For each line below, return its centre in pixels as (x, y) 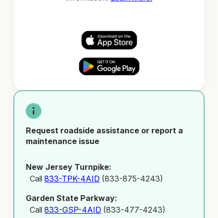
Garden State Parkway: (72, 198)
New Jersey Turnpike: (69, 167)
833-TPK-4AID (72, 178)
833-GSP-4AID (73, 209)
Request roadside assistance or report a (105, 131)
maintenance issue (63, 141)
